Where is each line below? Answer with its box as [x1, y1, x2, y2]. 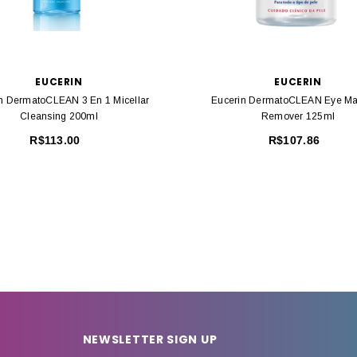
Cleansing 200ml [20, 111, 98, 123]
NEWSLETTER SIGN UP [82, 331, 218, 348]
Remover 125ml [261, 111, 335, 123]
